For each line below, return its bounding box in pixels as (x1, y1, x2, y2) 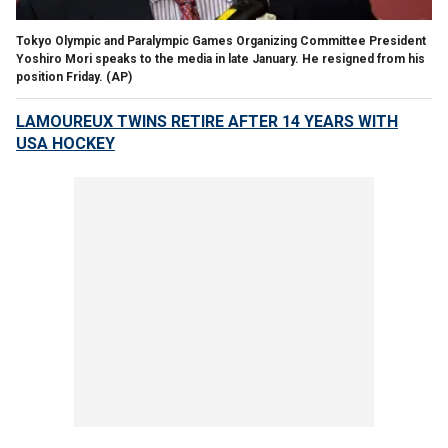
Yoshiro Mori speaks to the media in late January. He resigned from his (16, 52, 425, 67)
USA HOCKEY (16, 134, 115, 154)
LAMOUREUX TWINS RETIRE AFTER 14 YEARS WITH (16, 112, 398, 132)
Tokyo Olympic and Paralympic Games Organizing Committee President (16, 34, 426, 49)
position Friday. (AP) (16, 70, 132, 85)
